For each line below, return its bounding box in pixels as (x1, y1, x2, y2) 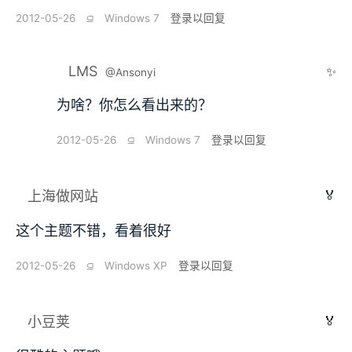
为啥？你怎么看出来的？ (57, 97, 212, 114)
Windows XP (104, 259, 167, 273)
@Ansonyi (105, 66, 156, 79)
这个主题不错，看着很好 (16, 222, 171, 240)
